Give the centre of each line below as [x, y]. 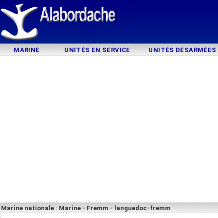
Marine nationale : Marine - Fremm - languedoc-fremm [86, 208]
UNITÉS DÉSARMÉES [182, 50]
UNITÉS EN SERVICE [97, 50]
